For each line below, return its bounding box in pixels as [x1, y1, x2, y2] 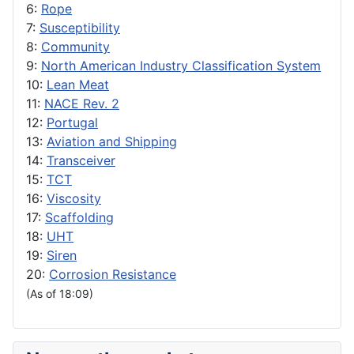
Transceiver [47, 153, 115, 169]
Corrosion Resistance [49, 266, 176, 283]
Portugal [47, 115, 98, 131]
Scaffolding [45, 209, 114, 226]
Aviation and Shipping [47, 134, 177, 150]
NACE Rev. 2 [44, 96, 119, 112]
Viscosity [47, 190, 101, 207]
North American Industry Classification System [41, 58, 321, 74]
